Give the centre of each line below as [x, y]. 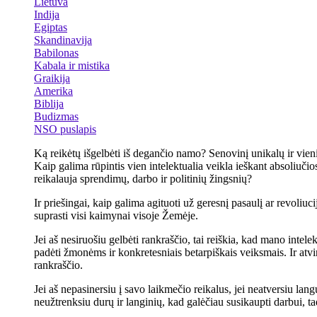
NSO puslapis [65, 129]
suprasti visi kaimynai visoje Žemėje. [116, 215]
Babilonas [56, 53]
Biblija [49, 104]
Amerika [53, 91]
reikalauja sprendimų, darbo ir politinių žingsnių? [143, 179]
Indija [47, 15]
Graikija [52, 78]
